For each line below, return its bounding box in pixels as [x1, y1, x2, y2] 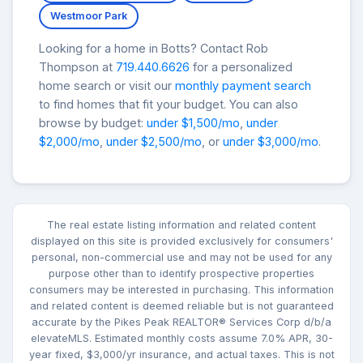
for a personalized [190, 60, 293, 75]
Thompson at [39, 60, 116, 75]
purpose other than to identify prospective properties [49, 267, 314, 280]
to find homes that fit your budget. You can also [39, 97, 298, 112]
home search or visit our [39, 79, 175, 93]
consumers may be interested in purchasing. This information [29, 284, 334, 297]
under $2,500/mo [106, 135, 202, 149]
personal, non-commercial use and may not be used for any [31, 251, 332, 264]
